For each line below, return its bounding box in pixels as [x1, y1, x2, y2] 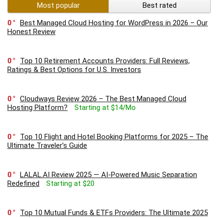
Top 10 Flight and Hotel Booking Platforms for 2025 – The [20, 132, 208, 141]
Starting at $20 [46, 179, 94, 188]
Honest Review [7, 27, 55, 36]
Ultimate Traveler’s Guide [7, 141, 87, 150]
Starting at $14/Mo [74, 103, 136, 112]
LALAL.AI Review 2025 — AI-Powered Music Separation [20, 170, 197, 179]
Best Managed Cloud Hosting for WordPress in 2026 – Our [20, 18, 208, 27]
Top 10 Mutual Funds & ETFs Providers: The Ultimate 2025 [20, 208, 208, 217]
